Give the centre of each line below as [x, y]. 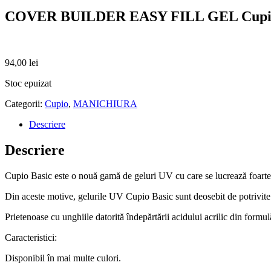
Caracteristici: [31, 237]
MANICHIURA [105, 103]
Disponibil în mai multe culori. [63, 258]
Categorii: [25, 103]
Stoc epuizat [28, 83]
